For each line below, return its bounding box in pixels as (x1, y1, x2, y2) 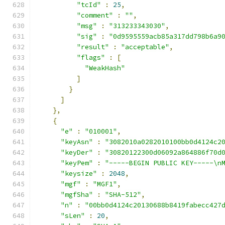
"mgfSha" (61, 190, 93, 199)
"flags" (77, 53, 105, 62)
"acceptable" (121, 43, 169, 51)
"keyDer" (61, 148, 93, 157)
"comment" (77, 11, 113, 20)
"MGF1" (93, 180, 117, 188)
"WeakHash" (85, 64, 125, 72)
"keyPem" (61, 159, 93, 167)
